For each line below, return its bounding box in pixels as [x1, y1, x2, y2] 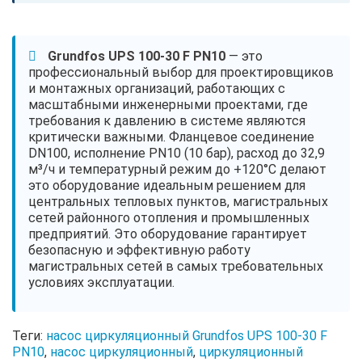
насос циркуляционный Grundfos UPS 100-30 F [46, 327, 327, 343]
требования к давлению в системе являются [28, 112, 305, 128]
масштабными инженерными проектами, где [28, 96, 308, 112]
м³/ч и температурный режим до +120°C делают [28, 161, 326, 177]
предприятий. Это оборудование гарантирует [28, 225, 307, 242]
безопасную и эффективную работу [28, 242, 250, 258]
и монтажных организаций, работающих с [28, 80, 285, 96]
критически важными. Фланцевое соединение [28, 128, 314, 145]
